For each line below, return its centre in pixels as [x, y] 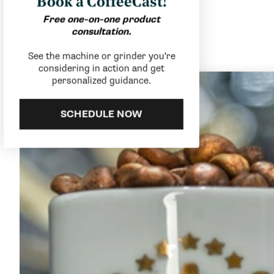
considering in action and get [110, 68]
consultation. [110, 31]
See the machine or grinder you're [110, 56]
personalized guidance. [110, 80]
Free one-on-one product [110, 19]
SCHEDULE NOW [110, 114]
